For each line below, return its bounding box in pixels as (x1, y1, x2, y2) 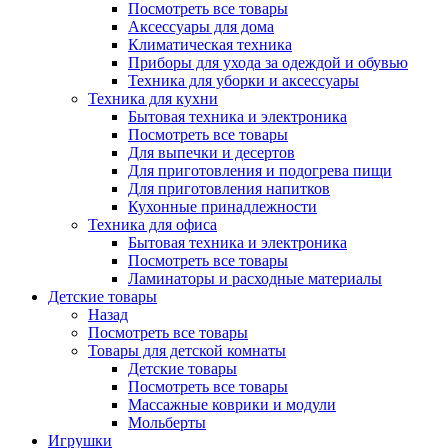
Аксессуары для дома (128, 18, 274, 35)
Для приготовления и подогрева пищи (128, 162, 392, 179)
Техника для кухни (88, 90, 218, 107)
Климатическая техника (128, 36, 292, 53)
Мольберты (128, 414, 206, 431)
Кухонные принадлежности (128, 198, 317, 215)
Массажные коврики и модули (128, 396, 336, 413)
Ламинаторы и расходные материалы (128, 270, 382, 287)
